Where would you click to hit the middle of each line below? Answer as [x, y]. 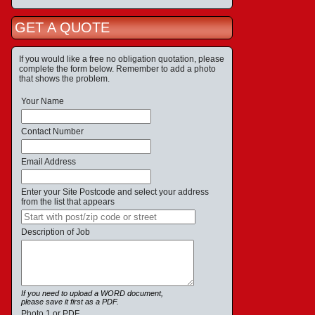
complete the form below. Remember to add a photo [117, 69]
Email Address [49, 162]
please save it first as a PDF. [70, 302]
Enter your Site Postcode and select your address [115, 192]
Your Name [43, 101]
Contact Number [52, 131]
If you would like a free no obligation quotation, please [122, 59]
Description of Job [56, 232]
